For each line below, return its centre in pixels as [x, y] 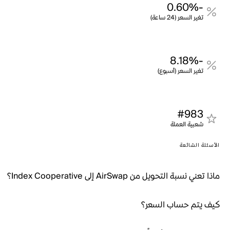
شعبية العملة [187, 124]
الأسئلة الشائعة [200, 145]
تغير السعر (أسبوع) [180, 71]
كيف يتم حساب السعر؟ [180, 205]
